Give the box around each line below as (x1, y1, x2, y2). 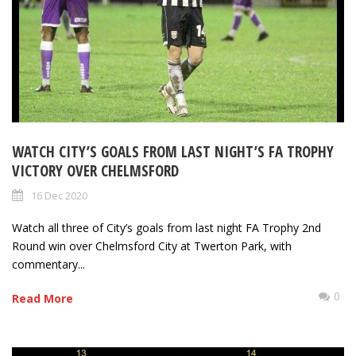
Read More (12, 291, 73, 307)
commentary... (12, 257, 85, 273)
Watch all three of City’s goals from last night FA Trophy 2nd (12, 220, 321, 236)
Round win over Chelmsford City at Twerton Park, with (12, 238, 292, 254)
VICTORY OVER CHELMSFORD (12, 161, 179, 182)
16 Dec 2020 (31, 188, 87, 203)
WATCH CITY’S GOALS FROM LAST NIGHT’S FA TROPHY (12, 141, 334, 163)
